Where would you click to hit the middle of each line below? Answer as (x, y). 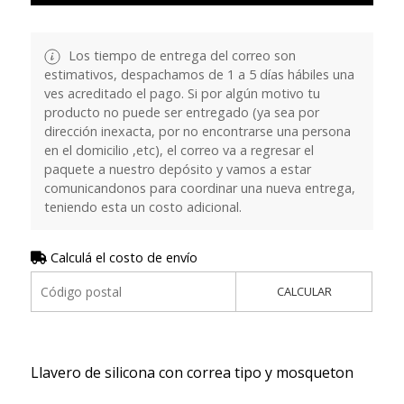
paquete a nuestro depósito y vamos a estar (177, 169)
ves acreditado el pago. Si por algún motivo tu (182, 93)
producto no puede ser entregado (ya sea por (181, 112)
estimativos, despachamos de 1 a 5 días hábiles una (199, 74)
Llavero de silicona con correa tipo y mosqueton (192, 372)
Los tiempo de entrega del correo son (180, 55)
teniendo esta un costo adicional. (142, 207)
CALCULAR (304, 291)
